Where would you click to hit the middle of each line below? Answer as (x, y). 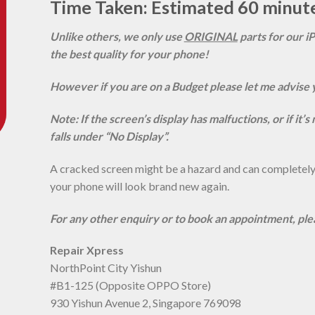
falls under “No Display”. (110, 136)
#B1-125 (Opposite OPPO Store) (130, 285)
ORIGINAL (211, 37)
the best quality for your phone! (129, 54)
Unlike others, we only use (117, 37)
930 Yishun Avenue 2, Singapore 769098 (145, 303)
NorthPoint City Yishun (105, 268)
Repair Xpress (86, 250)
